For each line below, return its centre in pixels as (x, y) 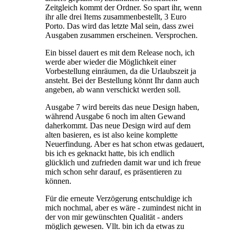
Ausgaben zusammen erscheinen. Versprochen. (121, 35)
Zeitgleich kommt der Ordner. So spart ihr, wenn (123, 7)
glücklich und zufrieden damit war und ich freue (123, 162)
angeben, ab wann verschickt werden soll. (113, 89)
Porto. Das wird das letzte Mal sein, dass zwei (119, 26)
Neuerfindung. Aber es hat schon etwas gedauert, (125, 144)
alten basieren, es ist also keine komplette (111, 135)
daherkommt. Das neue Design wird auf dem (118, 125)
